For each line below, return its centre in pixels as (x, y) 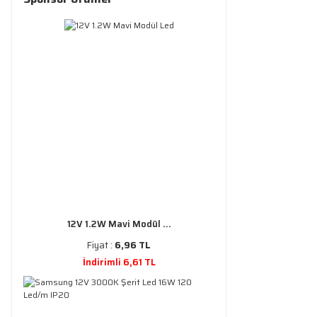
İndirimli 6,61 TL (119, 262)
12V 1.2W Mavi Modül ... (119, 224)
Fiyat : (101, 245)
